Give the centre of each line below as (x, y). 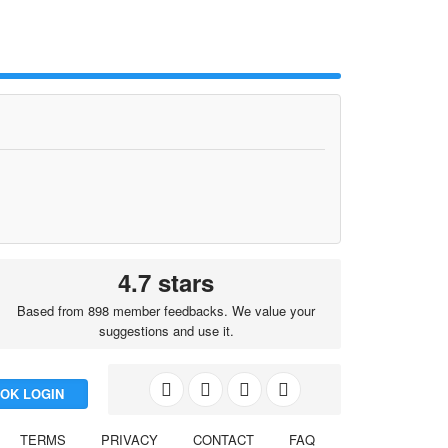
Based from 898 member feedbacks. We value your (166, 310)
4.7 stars (166, 282)
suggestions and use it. (166, 330)
